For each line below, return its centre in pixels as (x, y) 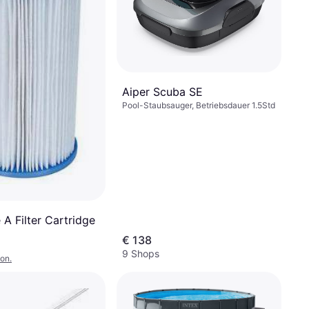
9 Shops (141, 253)
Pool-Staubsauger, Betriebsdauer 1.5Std (199, 106)
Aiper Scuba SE (162, 92)
